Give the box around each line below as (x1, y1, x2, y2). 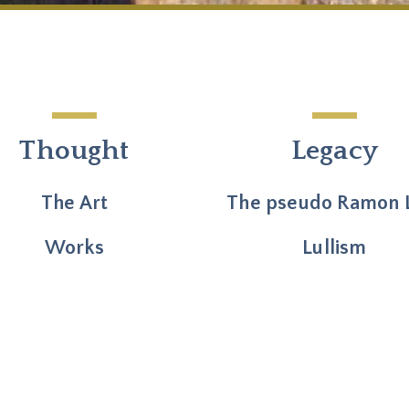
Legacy (291, 136, 378, 167)
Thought (19, 136, 130, 167)
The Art (40, 192, 109, 215)
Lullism (302, 236, 367, 260)
